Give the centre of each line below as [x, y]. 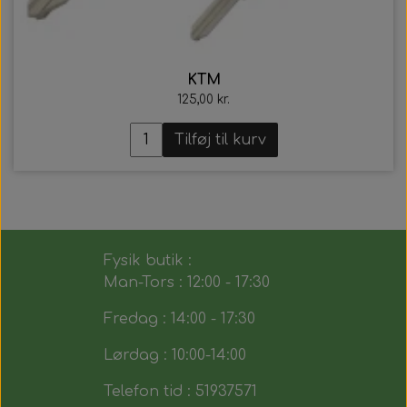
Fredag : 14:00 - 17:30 [179, 319]
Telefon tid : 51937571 [180, 392]
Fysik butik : [147, 261]
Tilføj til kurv [220, 140]
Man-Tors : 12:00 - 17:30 [186, 283]
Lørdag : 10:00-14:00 [174, 355]
